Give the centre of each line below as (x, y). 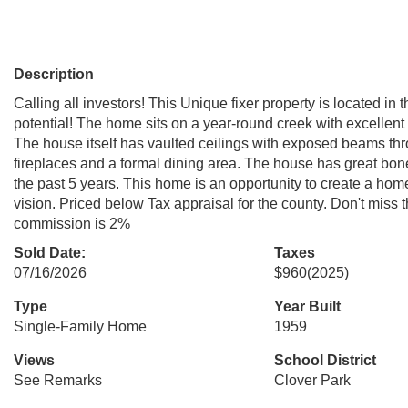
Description (54, 74)
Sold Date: (50, 253)
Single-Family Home (80, 326)
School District (325, 360)
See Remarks (58, 380)
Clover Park (312, 380)
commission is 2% (72, 224)
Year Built (307, 306)
